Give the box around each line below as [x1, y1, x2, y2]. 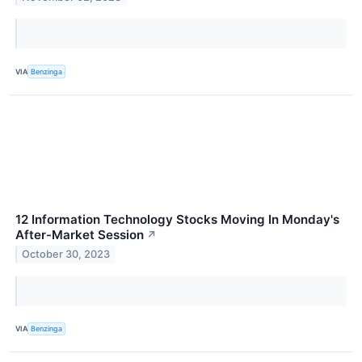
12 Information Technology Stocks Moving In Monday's [15, 211, 339, 227]
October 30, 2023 [22, 248, 111, 261]
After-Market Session [15, 226, 144, 242]
